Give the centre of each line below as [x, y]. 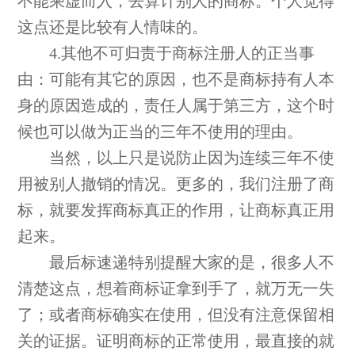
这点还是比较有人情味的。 [113, 28]
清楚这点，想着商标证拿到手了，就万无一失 [176, 289]
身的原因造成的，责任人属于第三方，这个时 [176, 106]
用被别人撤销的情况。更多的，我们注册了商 [176, 185]
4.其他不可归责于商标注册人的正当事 [166, 54]
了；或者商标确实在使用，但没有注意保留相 [176, 315]
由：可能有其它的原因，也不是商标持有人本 [176, 80]
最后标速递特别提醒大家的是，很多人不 [176, 263]
